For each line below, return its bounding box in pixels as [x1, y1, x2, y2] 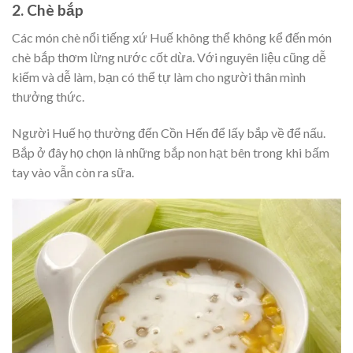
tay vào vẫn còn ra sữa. [12, 164, 134, 180]
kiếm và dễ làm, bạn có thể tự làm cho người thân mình [12, 69, 306, 84]
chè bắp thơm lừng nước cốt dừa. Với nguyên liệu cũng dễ [12, 49, 326, 65]
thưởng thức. [12, 88, 84, 104]
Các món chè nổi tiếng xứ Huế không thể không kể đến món [12, 29, 332, 45]
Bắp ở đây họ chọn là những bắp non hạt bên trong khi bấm [12, 144, 329, 160]
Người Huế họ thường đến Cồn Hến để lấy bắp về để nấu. [12, 124, 325, 140]
